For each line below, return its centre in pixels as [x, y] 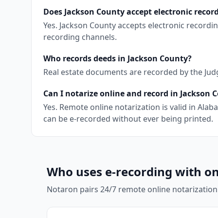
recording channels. [80, 37]
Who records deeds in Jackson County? [118, 58]
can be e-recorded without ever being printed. [128, 119]
